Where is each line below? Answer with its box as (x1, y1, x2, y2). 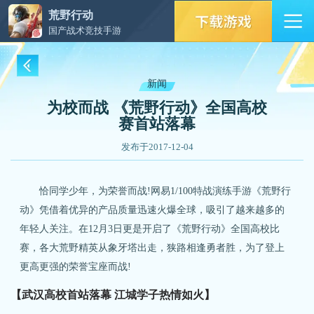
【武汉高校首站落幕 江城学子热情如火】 (10, 289, 215, 301)
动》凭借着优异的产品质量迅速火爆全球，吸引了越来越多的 (20, 204, 285, 216)
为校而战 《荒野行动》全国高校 (46, 100, 267, 117)
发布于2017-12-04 (121, 142, 193, 153)
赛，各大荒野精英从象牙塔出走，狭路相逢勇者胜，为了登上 (20, 242, 285, 254)
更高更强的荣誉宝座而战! (20, 261, 132, 273)
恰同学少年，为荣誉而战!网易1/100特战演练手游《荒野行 (20, 185, 292, 197)
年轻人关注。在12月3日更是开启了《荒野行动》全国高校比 (20, 223, 280, 235)
